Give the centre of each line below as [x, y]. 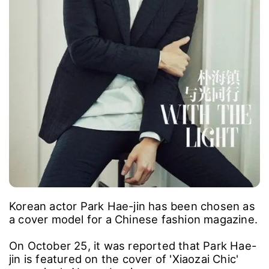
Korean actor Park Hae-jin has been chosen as [132, 206]
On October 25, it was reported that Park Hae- [133, 246]
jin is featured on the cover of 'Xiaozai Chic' [124, 259]
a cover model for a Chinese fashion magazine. [134, 219]
